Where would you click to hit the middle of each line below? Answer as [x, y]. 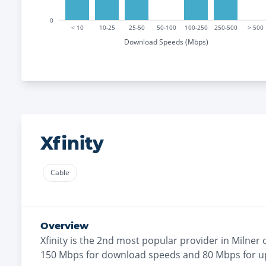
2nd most [118, 240]
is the [82, 240]
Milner [246, 240]
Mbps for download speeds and [128, 255]
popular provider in [186, 240]
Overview [64, 226]
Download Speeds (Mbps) [166, 42]
